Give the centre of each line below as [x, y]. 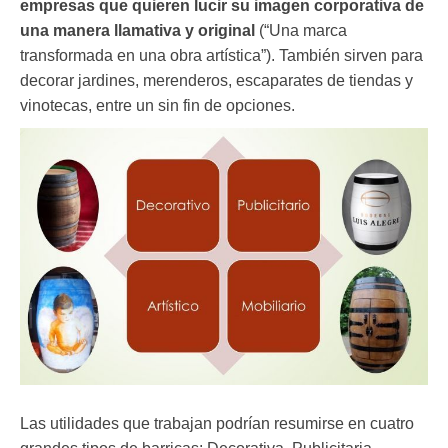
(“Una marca [301, 31]
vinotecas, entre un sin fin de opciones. [157, 106]
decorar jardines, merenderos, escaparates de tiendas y [216, 81]
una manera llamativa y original [137, 31]
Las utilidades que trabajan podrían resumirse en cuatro [217, 424]
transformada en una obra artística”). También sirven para [221, 56]
